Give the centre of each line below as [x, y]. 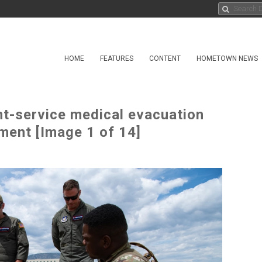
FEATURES [117, 58]
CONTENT [165, 58]
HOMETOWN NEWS [227, 58]
